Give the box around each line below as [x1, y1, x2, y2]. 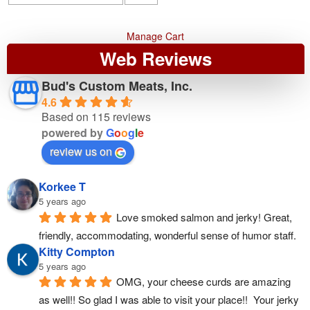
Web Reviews [100, 46, 212, 71]
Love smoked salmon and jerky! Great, [116, 209, 292, 224]
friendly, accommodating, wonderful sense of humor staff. [39, 227, 296, 242]
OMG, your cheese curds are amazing [116, 274, 291, 289]
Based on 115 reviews [42, 109, 151, 125]
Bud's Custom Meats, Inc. [42, 77, 192, 95]
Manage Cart [126, 29, 184, 43]
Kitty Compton [39, 243, 115, 259]
